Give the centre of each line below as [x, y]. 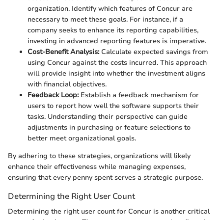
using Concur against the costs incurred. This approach [117, 62]
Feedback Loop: [53, 95]
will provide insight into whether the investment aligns [116, 73]
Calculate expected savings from [154, 52]
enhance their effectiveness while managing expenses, [97, 166]
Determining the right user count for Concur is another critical [109, 211]
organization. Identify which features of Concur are [110, 8]
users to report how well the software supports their [113, 106]
